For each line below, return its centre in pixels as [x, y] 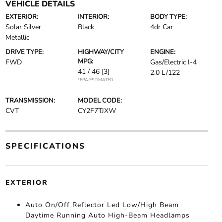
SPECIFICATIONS [45, 146]
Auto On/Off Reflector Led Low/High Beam [102, 205]
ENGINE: [163, 52]
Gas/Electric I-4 [174, 62]
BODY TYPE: [169, 17]
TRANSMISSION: [30, 101]
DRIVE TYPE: [24, 52]
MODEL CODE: [100, 101]
